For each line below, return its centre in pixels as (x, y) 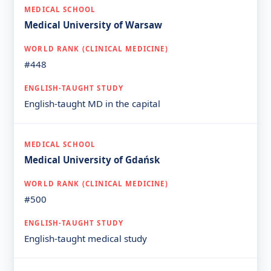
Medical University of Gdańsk (92, 159)
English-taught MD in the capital (93, 103)
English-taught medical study (86, 238)
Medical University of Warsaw (93, 24)
